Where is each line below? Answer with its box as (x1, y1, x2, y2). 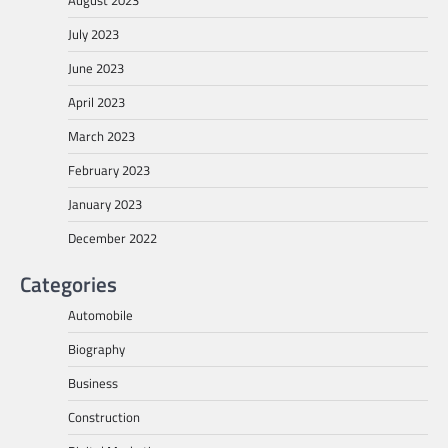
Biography (68, 338, 125, 359)
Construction (68, 406, 140, 427)
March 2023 (68, 125, 135, 146)
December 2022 (68, 227, 157, 248)
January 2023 (68, 193, 142, 214)
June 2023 (68, 57, 124, 78)
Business (68, 372, 118, 393)
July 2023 (68, 23, 119, 44)
